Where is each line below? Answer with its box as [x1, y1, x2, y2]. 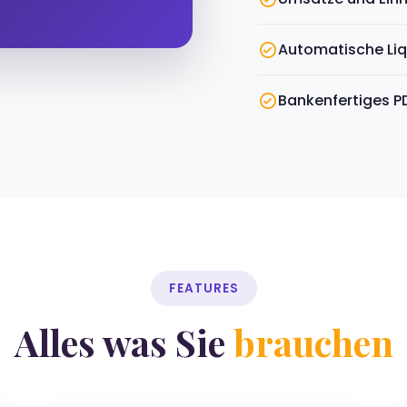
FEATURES [168, 280, 239, 298]
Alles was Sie [14, 318, 233, 367]
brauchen [233, 318, 393, 367]
